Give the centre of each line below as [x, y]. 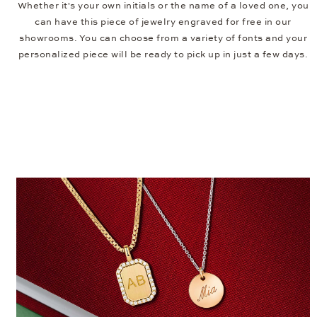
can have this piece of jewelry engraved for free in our [163, 22]
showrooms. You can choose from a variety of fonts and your [163, 38]
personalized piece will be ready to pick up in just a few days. [163, 54]
